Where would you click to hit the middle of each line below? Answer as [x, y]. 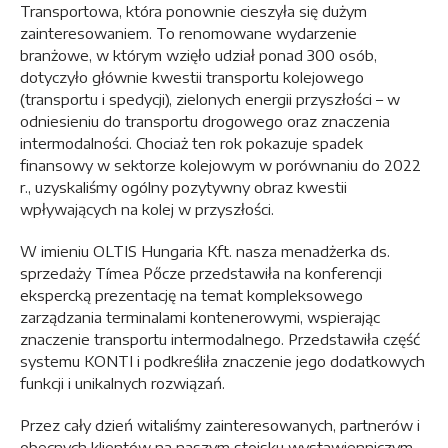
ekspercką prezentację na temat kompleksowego [191, 294]
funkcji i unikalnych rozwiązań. [122, 382]
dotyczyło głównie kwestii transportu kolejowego [192, 76]
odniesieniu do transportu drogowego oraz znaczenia [205, 120]
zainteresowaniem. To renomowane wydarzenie [188, 32]
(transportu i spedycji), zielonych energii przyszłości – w [210, 98]
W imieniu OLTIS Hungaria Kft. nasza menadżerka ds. [205, 250]
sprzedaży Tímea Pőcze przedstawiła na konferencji [201, 272]
